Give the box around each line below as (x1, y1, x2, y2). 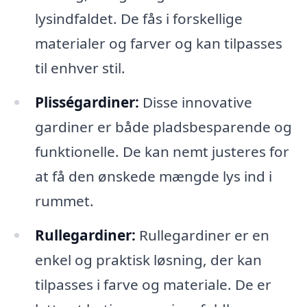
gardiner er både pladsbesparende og (34, 117, 292, 137)
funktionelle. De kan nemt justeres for (34, 142, 289, 162)
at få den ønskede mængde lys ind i (34, 167, 272, 186)
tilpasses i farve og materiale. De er (34, 275, 271, 295)
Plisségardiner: (34, 93, 139, 112)
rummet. (34, 191, 94, 211)
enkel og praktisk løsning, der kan (34, 250, 262, 270)
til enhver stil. (34, 58, 125, 78)
